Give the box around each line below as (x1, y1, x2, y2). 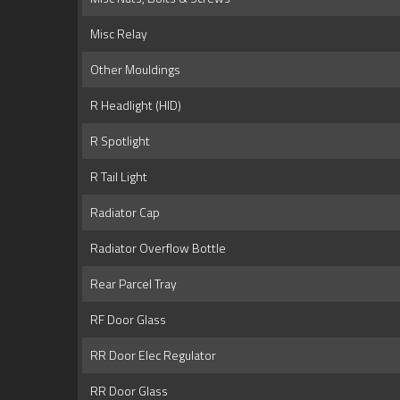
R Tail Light (85, 167, 147, 187)
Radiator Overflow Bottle (85, 238, 226, 258)
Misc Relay (85, 24, 147, 44)
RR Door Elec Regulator (85, 346, 216, 365)
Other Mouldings (85, 60, 180, 79)
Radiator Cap (85, 203, 160, 222)
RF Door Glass (85, 310, 166, 329)
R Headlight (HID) (85, 96, 181, 115)
